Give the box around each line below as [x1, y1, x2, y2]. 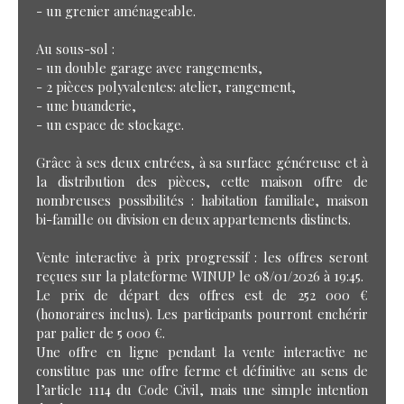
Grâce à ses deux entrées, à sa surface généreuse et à [36, 152, 368, 171]
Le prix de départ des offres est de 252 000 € [36, 285, 368, 304]
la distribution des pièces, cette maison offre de [36, 171, 368, 190]
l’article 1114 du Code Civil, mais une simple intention [36, 380, 368, 399]
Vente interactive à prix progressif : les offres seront [36, 247, 368, 266]
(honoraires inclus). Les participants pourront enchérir [36, 304, 368, 323]
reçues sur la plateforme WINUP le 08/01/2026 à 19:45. [36, 266, 363, 285]
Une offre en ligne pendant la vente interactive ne [36, 342, 368, 361]
